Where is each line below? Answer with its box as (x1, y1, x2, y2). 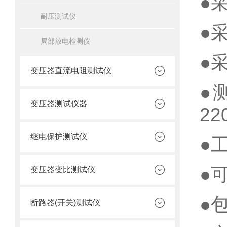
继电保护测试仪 (30, 132, 87, 141)
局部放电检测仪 (41, 37, 90, 45)
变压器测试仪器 (30, 99, 87, 108)
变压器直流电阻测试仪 (30, 66, 111, 75)
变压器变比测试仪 (30, 165, 95, 174)
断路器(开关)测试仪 (30, 198, 100, 207)
